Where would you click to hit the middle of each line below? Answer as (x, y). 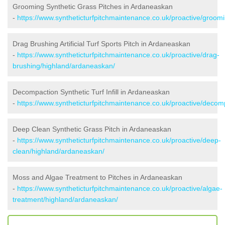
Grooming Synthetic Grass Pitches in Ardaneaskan (93, 6)
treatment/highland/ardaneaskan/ (65, 199)
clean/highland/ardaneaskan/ (59, 151)
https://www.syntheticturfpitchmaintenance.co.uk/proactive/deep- (119, 140)
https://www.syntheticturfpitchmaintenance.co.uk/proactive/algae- (120, 188)
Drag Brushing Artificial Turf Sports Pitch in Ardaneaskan (101, 43)
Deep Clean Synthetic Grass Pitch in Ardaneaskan (92, 129)
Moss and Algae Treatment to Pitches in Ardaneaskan (97, 177)
